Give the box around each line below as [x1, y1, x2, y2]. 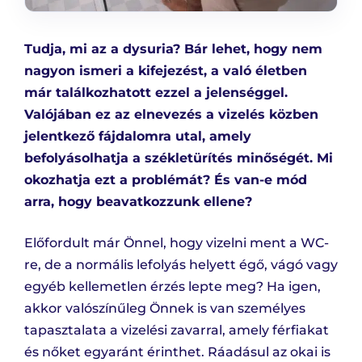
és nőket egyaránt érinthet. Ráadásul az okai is [24, 344, 330, 360]
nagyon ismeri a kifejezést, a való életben [24, 63, 307, 79]
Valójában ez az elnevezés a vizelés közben [24, 107, 318, 123]
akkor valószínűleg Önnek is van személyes [24, 301, 305, 317]
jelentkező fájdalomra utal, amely [24, 128, 251, 145]
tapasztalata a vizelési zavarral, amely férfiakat [24, 322, 329, 339]
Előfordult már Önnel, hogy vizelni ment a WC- [24, 235, 329, 251]
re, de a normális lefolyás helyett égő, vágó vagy [24, 257, 338, 273]
